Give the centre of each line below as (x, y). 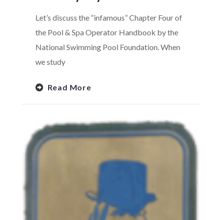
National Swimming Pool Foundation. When (108, 47)
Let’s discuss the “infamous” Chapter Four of (109, 18)
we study (50, 62)
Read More (69, 87)
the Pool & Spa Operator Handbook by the (107, 32)
